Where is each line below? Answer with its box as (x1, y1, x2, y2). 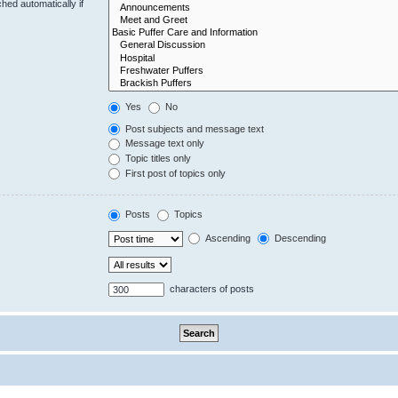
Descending (272, 232, 327, 243)
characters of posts (167, 283, 255, 294)
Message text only (123, 138, 205, 149)
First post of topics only (123, 167, 227, 179)
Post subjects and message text (123, 123, 265, 134)
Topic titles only (123, 153, 192, 164)
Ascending (203, 232, 251, 243)
